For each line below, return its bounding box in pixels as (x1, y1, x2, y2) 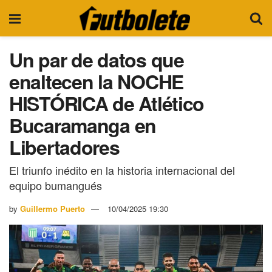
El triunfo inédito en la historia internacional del (9, 161, 235, 178)
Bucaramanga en (9, 111, 157, 139)
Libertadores (9, 133, 120, 161)
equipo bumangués (9, 177, 102, 193)
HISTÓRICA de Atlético (9, 89, 205, 117)
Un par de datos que (9, 46, 184, 73)
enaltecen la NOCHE (9, 67, 183, 95)
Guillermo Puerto (20, 202, 85, 214)
